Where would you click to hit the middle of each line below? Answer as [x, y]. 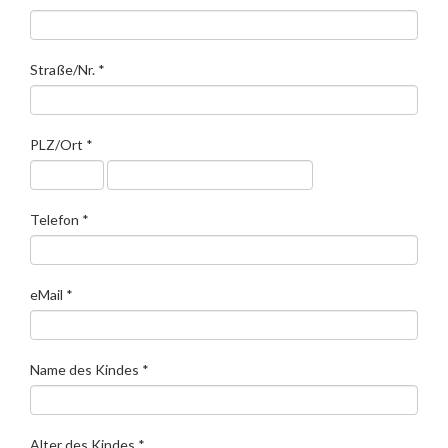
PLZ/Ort [58, 144]
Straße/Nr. [64, 69]
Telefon [56, 219]
